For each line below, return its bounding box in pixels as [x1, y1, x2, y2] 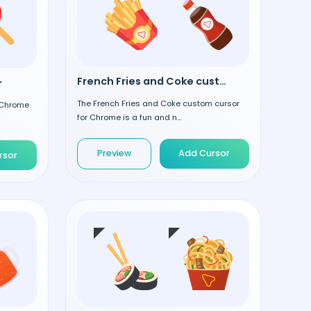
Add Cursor [178, 147, 230, 160]
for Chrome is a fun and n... [77, 111, 181, 123]
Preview [96, 147, 132, 160]
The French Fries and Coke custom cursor [77, 97, 239, 109]
